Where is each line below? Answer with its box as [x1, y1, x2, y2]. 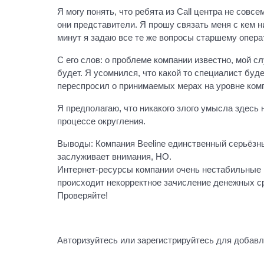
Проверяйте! [57, 190, 108, 200]
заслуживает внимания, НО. [57, 151, 171, 161]
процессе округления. [57, 116, 146, 126]
